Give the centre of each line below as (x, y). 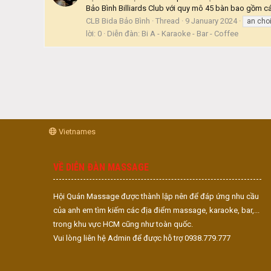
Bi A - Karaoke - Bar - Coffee (190, 33)
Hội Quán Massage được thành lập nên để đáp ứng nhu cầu (156, 196)
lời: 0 (94, 33)
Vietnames (76, 132)
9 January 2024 (211, 21)
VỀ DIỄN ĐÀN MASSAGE (101, 167)
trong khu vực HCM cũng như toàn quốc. (123, 224)
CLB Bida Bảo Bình (118, 21)
